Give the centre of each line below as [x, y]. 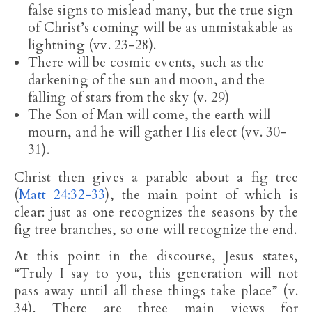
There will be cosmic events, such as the [146, 63]
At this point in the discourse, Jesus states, [156, 256]
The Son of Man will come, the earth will [149, 115]
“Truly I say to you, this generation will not [156, 274]
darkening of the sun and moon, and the [147, 80]
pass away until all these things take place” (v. [156, 291]
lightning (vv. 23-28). [92, 45]
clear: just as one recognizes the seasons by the [156, 212]
